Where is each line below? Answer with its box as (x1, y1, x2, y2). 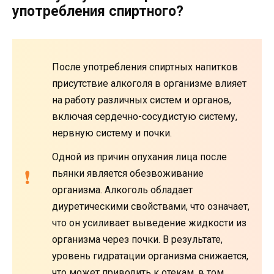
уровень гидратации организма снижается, (52, 250, 248, 262)
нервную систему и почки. (52, 127, 172, 139)
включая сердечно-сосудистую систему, (52, 111, 237, 123)
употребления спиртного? (12, 3, 183, 20)
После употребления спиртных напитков (52, 61, 238, 73)
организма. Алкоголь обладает (52, 184, 193, 196)
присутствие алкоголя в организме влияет (52, 78, 246, 90)
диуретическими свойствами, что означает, (52, 201, 250, 213)
